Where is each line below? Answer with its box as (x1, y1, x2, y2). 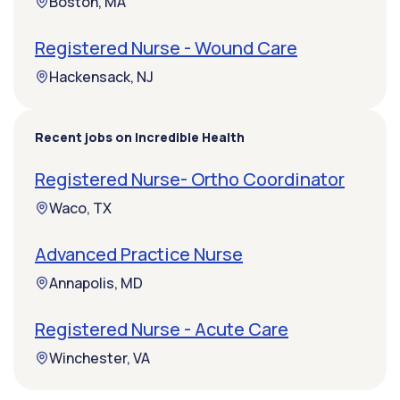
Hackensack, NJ (49, 67, 154, 87)
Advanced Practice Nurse (35, 242, 243, 267)
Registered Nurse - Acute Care (35, 317, 288, 342)
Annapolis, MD (49, 273, 143, 294)
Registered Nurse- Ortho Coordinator (35, 167, 345, 192)
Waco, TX (49, 198, 112, 219)
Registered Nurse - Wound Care (35, 36, 297, 61)
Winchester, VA (49, 348, 150, 369)
